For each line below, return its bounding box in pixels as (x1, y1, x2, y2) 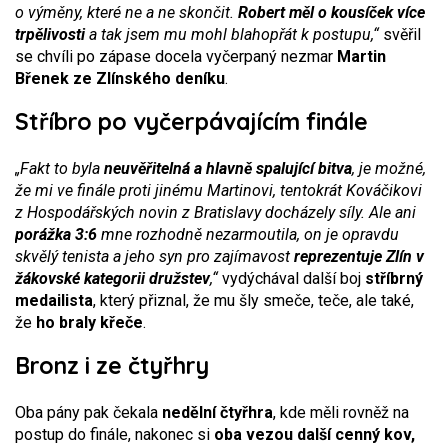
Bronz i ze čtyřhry (15, 351, 209, 380)
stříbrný (365, 269, 423, 288)
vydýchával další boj (218, 269, 365, 288)
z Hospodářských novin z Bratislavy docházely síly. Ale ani (15, 203, 416, 222)
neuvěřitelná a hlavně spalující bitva (104, 159, 352, 178)
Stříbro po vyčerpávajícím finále (15, 107, 368, 136)
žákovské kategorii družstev (15, 269, 210, 288)
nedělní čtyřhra (162, 403, 273, 422)
